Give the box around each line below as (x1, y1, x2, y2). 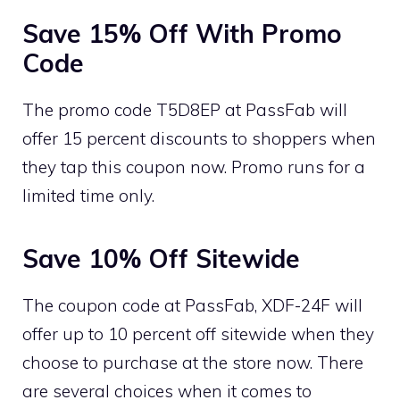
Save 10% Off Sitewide (22, 242, 300, 274)
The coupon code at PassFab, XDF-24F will (22, 294, 362, 316)
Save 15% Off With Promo (22, 17, 342, 49)
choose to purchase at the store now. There (22, 351, 363, 373)
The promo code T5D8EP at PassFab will (22, 98, 347, 121)
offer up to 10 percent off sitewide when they (22, 322, 374, 345)
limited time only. (22, 184, 154, 206)
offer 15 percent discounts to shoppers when (22, 127, 376, 149)
